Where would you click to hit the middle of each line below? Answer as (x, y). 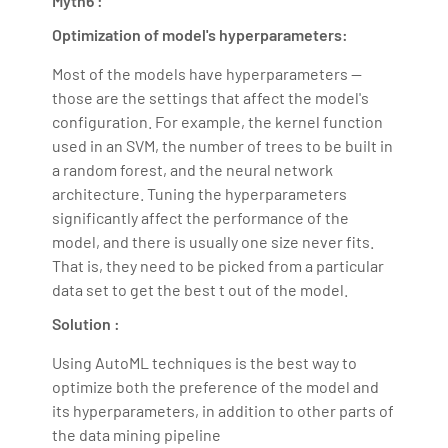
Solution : (86, 323)
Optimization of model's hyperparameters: (200, 34)
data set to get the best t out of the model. (200, 289)
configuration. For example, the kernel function (218, 121)
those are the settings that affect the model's (211, 97)
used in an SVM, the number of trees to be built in (223, 145)
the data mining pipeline (137, 434)
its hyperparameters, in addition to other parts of (223, 410)
